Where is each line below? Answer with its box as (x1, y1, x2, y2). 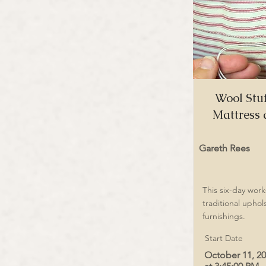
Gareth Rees (199, 142, 250, 154)
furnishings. (202, 211, 245, 221)
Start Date (205, 233, 243, 243)
